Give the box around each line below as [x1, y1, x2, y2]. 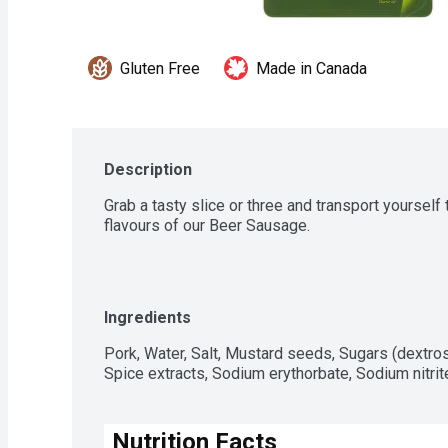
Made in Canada [256, 58, 367, 78]
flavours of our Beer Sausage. [104, 215, 310, 235]
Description [104, 159, 192, 179]
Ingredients [104, 307, 191, 327]
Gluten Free [120, 58, 200, 78]
